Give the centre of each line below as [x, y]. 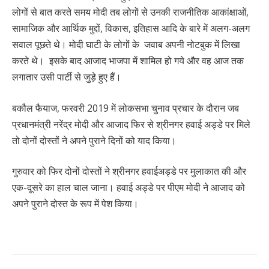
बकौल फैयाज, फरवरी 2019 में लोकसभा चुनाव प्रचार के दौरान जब [125, 108]
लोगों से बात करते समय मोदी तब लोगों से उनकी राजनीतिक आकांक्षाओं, [130, 12]
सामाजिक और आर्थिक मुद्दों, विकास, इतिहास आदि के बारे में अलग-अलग [131, 28]
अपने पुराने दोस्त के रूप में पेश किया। [75, 204]
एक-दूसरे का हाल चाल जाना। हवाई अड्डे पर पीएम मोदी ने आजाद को [128, 188]
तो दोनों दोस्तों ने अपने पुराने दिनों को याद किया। [94, 140]
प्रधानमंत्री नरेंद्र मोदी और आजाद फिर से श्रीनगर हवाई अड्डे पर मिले [131, 124]
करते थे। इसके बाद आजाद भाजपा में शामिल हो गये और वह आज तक [128, 60]
